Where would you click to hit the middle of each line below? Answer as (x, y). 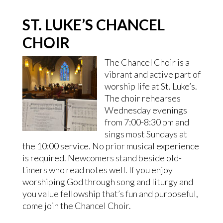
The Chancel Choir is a (147, 62)
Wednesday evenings (146, 110)
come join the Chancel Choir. (76, 206)
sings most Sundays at (146, 134)
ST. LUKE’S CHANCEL (93, 24)
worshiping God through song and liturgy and (108, 182)
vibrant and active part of (152, 74)
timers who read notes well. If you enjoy (97, 170)
